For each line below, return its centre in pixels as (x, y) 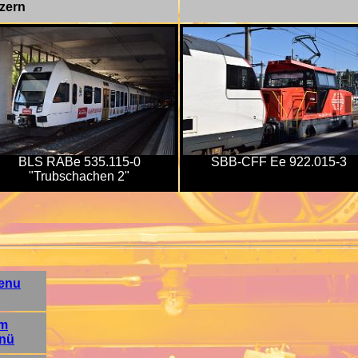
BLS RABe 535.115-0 (79, 162)
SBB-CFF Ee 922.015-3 (279, 162)
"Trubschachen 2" (79, 176)
